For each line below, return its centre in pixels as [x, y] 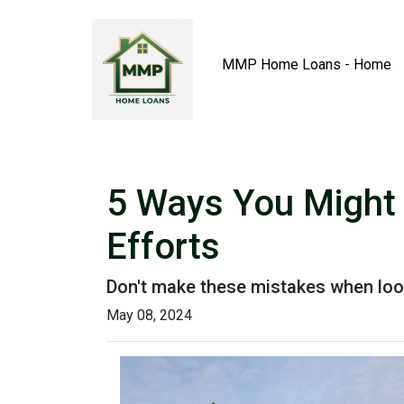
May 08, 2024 [149, 315]
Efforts [163, 247]
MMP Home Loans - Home [307, 64]
